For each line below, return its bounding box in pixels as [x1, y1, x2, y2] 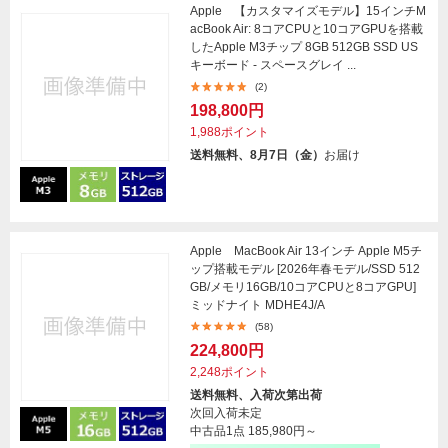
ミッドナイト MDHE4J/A [190, 297, 325, 312]
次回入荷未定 [190, 405, 262, 420]
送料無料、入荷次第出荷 [190, 387, 322, 402]
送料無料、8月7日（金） [190, 148, 324, 163]
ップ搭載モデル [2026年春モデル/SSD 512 [190, 261, 420, 276]
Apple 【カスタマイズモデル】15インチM [190, 4, 426, 19]
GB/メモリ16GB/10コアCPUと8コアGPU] [190, 279, 416, 294]
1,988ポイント [190, 125, 269, 140]
